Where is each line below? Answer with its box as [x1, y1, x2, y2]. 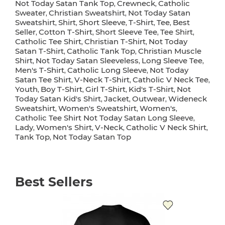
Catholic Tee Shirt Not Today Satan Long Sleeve [15, 113, 193, 123]
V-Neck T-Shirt [74, 74, 130, 84]
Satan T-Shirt [15, 46, 64, 56]
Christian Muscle [138, 46, 201, 56]
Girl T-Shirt [85, 84, 126, 94]
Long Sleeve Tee [142, 55, 202, 65]
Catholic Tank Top [67, 46, 135, 56]
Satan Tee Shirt [15, 74, 71, 84]
